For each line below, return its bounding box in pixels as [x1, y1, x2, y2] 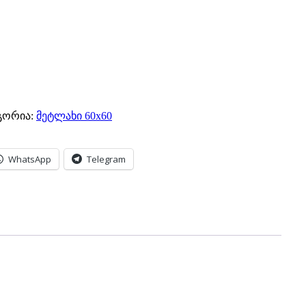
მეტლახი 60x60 [36, 110, 112, 122]
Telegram [87, 153, 126, 166]
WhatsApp [8, 153, 51, 166]
